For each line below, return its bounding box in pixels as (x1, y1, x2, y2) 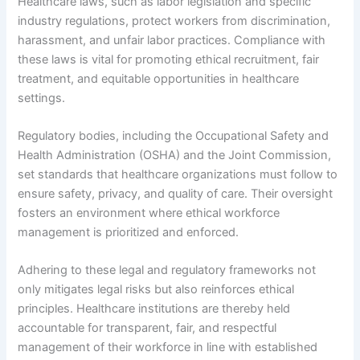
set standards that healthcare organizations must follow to (18, 166, 338, 182)
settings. (18, 90, 66, 105)
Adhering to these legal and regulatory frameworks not (18, 263, 317, 278)
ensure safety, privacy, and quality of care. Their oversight (18, 186, 333, 201)
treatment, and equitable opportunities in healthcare (18, 71, 300, 86)
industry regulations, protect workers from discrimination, (18, 13, 331, 28)
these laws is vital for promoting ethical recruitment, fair (18, 51, 320, 67)
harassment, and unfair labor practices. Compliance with (18, 32, 326, 47)
